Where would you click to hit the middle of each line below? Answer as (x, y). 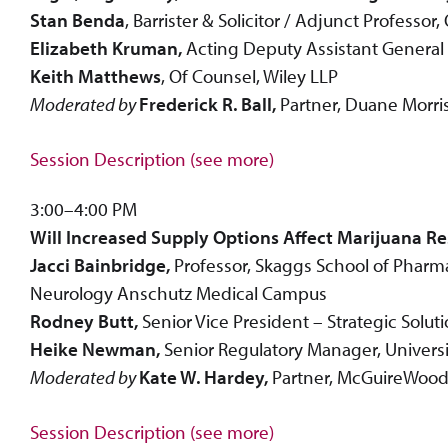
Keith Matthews (95, 76)
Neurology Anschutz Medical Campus (178, 293)
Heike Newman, (97, 349)
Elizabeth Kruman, (106, 48)
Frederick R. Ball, (207, 104)
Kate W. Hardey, (203, 377)
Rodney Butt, (84, 321)
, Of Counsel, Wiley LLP (249, 76)
